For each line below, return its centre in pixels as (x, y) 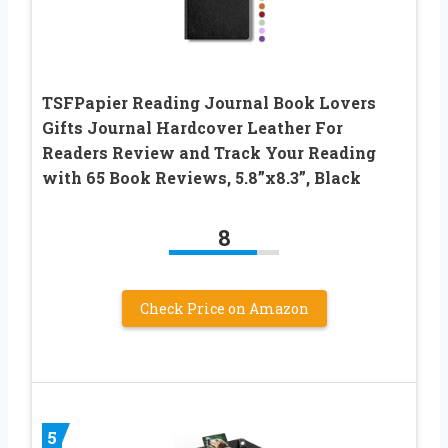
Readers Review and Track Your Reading (209, 152)
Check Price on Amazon (224, 308)
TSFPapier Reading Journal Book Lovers (209, 102)
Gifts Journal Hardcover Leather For (192, 127)
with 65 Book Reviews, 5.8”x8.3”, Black (201, 177)
